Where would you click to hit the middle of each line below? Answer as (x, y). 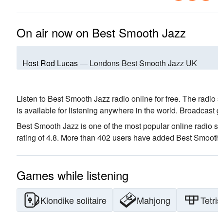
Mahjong (154, 200)
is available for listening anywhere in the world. (97, 110)
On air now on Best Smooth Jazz (101, 32)
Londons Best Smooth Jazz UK (143, 63)
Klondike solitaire (73, 200)
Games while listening (73, 175)
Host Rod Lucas (50, 63)
